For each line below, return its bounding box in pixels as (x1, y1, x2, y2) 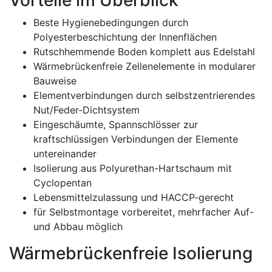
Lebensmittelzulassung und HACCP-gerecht (33, 191, 234, 203)
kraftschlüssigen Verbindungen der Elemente (33, 133, 238, 145)
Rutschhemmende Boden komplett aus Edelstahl (33, 46, 255, 58)
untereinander (33, 148, 97, 160)
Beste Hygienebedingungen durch (33, 16, 188, 29)
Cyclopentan (33, 177, 92, 189)
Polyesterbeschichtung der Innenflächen (33, 31, 217, 43)
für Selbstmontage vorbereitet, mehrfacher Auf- (33, 206, 254, 218)
